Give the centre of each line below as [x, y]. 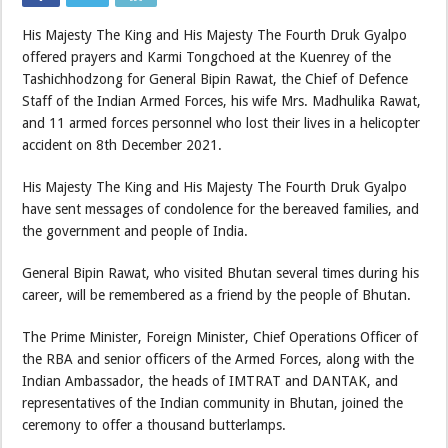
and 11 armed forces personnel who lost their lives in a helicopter [221, 123]
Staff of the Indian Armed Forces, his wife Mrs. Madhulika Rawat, [222, 101]
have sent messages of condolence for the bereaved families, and [221, 209]
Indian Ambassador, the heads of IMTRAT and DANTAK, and [210, 381]
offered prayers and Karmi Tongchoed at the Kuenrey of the [207, 57]
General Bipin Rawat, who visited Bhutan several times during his [221, 273]
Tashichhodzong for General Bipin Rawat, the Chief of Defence [215, 79]
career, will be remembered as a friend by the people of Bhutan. [219, 295]
